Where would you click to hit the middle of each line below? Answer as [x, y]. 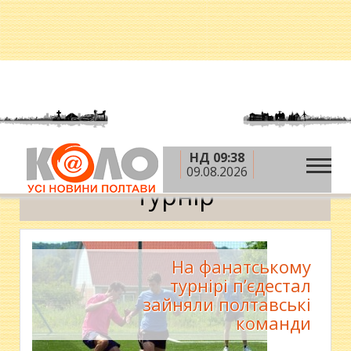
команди [273, 323]
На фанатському [241, 266]
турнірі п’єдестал [240, 285]
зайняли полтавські [226, 304]
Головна [56, 162]
